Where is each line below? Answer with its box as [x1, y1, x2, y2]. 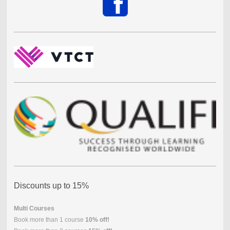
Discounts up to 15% [13, 181, 89, 190]
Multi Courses [13, 205, 54, 213]
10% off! [85, 216, 109, 224]
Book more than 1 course [13, 216, 85, 224]
